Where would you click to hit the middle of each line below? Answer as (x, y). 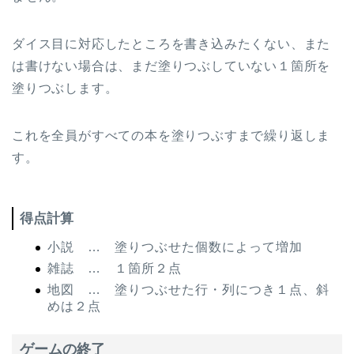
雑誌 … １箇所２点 (115, 269)
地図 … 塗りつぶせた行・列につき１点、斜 (188, 289)
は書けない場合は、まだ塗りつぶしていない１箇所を (171, 66)
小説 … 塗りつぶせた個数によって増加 (175, 247)
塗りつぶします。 (65, 88)
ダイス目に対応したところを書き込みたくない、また (171, 43)
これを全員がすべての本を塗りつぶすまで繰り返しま (171, 135)
